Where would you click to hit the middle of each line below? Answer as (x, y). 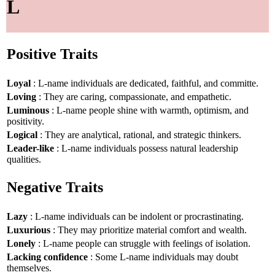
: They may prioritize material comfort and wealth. (149, 230)
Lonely (21, 243)
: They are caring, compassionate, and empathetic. (134, 96)
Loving (21, 96)
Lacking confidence (47, 257)
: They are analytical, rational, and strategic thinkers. (139, 134)
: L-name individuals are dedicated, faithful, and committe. (145, 83)
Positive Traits (52, 54)
